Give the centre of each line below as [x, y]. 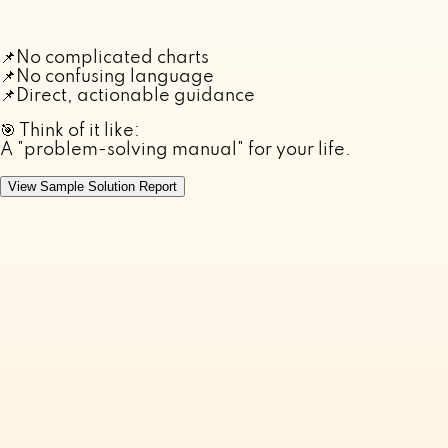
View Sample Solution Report [92, 186]
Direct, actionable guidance [135, 95]
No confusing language [115, 76]
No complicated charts [112, 57]
